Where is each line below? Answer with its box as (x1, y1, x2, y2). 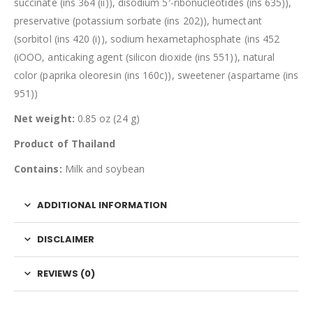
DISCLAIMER (37, 233, 94, 247)
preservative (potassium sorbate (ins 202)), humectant (14, 14, 262, 28)
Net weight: (14, 112, 75, 126)
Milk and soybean (61, 162, 145, 176)
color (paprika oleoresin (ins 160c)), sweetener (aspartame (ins (14, 68, 299, 82)
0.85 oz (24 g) (74, 112, 140, 126)
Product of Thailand (14, 137, 116, 151)
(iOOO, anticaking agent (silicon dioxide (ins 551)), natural (14, 50, 275, 64)
